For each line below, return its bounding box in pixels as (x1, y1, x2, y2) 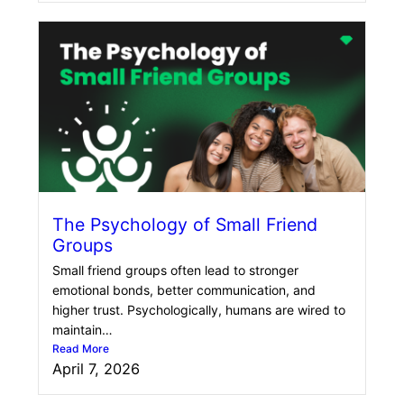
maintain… (52, 322, 113, 338)
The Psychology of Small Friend (52, 214, 317, 236)
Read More (52, 342, 109, 356)
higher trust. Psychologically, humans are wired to (52, 302, 345, 318)
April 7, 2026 (52, 360, 140, 379)
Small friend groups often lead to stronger (52, 262, 298, 279)
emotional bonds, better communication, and (52, 282, 316, 298)
